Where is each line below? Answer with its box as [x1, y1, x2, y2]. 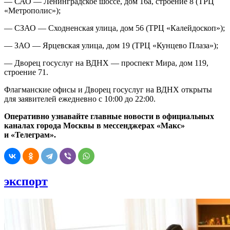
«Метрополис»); [4, 6, 61, 15]
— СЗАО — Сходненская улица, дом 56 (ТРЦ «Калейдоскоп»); [4, 24, 225, 33]
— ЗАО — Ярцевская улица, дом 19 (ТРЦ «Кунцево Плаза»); [4, 41, 218, 50]
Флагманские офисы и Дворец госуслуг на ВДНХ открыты [4, 85, 212, 94]
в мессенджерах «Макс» [94, 121, 185, 130]
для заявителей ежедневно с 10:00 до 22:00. [4, 94, 156, 104]
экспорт [4, 175, 48, 188]
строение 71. [4, 68, 48, 77]
